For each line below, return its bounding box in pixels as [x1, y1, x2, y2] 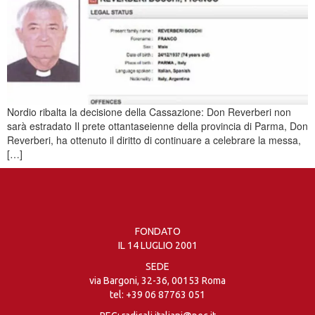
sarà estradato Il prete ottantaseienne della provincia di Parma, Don [7, 118, 308, 133]
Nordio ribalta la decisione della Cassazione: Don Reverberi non [7, 104, 291, 119]
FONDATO [134, 225, 181, 237]
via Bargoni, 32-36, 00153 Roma [89, 274, 226, 286]
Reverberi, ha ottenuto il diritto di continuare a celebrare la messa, [7, 132, 301, 147]
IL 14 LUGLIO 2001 [117, 239, 198, 251]
